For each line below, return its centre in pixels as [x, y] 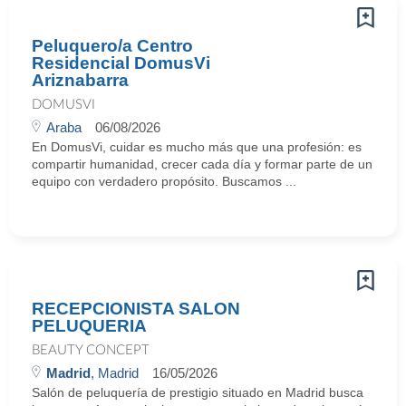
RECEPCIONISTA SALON [136, 309]
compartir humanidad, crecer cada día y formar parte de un [202, 164]
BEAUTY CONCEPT [91, 350]
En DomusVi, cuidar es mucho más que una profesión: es [197, 147]
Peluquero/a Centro [112, 46]
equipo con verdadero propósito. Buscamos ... [164, 181]
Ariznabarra [80, 80]
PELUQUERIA [89, 326]
